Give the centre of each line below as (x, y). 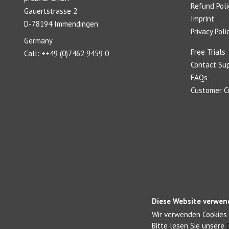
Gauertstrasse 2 (51, 11)
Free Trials (208, 52)
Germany (39, 40)
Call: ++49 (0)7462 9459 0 (67, 53)
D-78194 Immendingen (61, 24)
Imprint (202, 19)
